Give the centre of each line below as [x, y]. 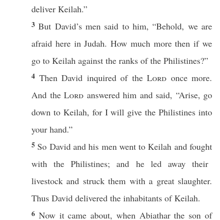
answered [103, 95]
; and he [129, 164]
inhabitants [143, 198]
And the [48, 95]
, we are [197, 26]
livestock [47, 181]
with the [51, 164]
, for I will [107, 112]
